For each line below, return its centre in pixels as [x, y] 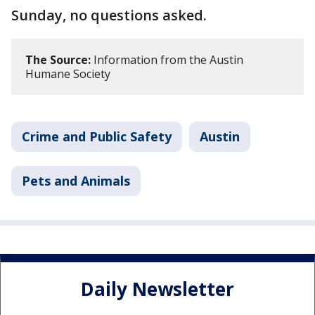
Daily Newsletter [157, 289]
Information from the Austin [167, 60]
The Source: [58, 60]
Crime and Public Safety [97, 137]
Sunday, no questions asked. [109, 15]
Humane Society [68, 74]
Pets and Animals [76, 181]
